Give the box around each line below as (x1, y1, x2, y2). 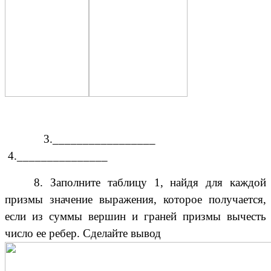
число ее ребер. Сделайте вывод (5, 226, 161, 240)
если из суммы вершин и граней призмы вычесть (5, 209, 266, 223)
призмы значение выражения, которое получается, (5, 192, 266, 206)
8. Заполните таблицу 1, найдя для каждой (34, 175, 266, 189)
